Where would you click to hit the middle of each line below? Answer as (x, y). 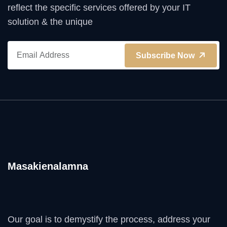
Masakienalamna (48, 166)
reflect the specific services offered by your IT (99, 8)
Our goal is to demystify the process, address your (109, 219)
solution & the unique (50, 22)
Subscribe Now (166, 55)
